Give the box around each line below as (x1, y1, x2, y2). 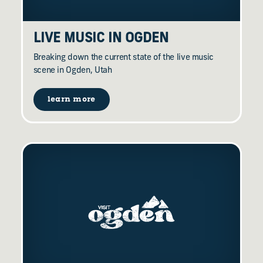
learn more (47, 95, 96, 105)
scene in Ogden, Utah (33, 66, 112, 75)
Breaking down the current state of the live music (33, 53, 214, 62)
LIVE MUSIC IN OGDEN (33, 32, 168, 46)
